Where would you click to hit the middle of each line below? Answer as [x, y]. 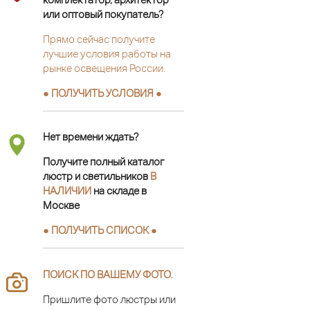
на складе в [119, 191]
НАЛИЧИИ [67, 191]
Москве [61, 206]
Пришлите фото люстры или [109, 299]
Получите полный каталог [103, 162]
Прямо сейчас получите [99, 39]
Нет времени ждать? [91, 137]
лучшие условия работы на [107, 53]
